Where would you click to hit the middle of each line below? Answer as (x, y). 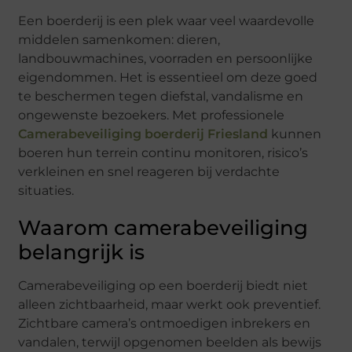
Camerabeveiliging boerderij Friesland (143, 134)
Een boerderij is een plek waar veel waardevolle (167, 21)
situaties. (46, 191)
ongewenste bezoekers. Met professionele (152, 115)
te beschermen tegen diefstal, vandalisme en (161, 97)
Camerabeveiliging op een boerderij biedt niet (163, 286)
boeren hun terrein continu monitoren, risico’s (163, 153)
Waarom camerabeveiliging (163, 228)
